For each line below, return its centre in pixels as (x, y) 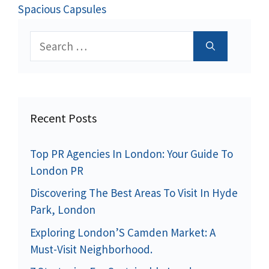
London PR (57, 170)
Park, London (63, 210)
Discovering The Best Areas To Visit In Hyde (134, 193)
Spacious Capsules (62, 9)
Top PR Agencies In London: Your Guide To (131, 153)
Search (46, 39)
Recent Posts (63, 118)
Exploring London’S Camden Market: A (123, 232)
